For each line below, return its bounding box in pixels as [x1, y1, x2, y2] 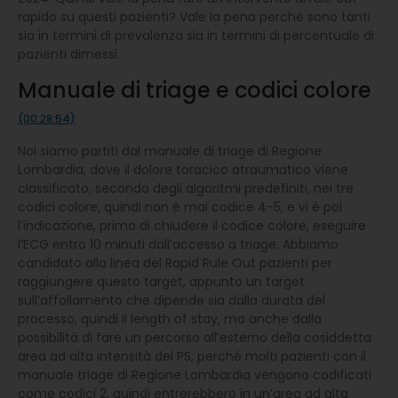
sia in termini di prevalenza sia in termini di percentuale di [18, 26, 374, 44]
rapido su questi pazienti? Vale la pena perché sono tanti [18, 7, 370, 26]
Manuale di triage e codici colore [18, 75, 371, 105]
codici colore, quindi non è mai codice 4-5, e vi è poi [18, 197, 342, 216]
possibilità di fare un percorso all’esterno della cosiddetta [18, 328, 371, 346]
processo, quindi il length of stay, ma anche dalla [18, 309, 322, 328]
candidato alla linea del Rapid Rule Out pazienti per [18, 253, 332, 272]
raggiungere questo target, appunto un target [18, 272, 305, 291]
